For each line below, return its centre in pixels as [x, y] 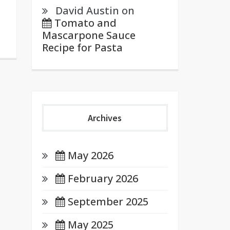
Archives [105, 118]
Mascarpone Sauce [89, 35]
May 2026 [90, 155]
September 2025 [108, 202]
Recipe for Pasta [82, 47]
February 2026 [103, 178]
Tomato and [85, 23]
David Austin [87, 11]
